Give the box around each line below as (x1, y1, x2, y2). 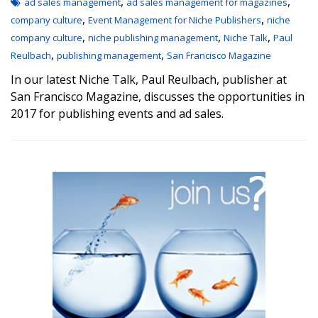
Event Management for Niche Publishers (88, 13, 261, 26)
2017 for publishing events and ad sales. (11, 106, 224, 121)
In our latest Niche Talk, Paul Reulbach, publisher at (11, 72, 287, 87)
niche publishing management (88, 31, 218, 44)
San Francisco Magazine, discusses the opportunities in (11, 89, 305, 104)
